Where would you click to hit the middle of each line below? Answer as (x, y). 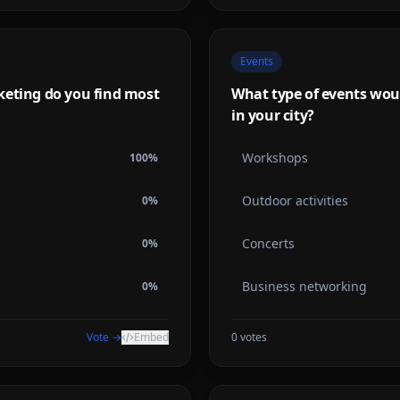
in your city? (273, 115)
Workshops (275, 158)
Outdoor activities (295, 200)
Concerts (268, 243)
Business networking (304, 286)
